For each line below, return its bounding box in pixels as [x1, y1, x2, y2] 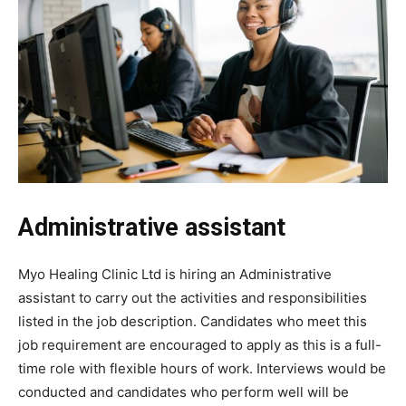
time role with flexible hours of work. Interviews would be [18, 359, 386, 377]
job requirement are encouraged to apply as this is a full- [18, 335, 382, 353]
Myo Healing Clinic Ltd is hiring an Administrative [18, 265, 332, 283]
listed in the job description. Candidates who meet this [18, 312, 367, 330]
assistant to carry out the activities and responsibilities [18, 288, 367, 306]
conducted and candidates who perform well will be [18, 382, 349, 401]
